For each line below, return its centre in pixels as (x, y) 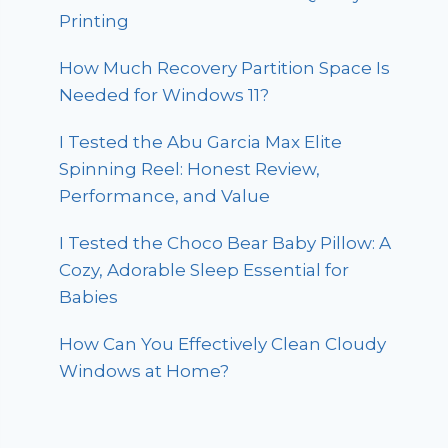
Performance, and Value (165, 195)
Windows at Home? (144, 370)
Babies (89, 296)
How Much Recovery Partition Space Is (225, 67)
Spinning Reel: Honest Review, (190, 168)
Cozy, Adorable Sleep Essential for (204, 269)
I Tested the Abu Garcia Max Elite (201, 141)
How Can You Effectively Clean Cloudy (223, 343)
